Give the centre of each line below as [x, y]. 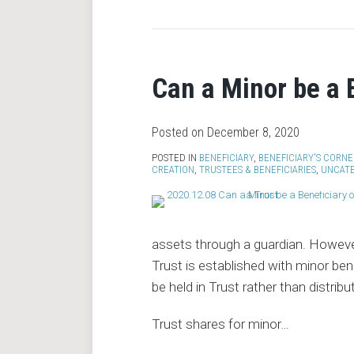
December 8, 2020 [253, 132]
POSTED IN [175, 158]
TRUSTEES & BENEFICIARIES [258, 169]
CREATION [173, 169]
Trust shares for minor [216, 324]
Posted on [179, 132]
